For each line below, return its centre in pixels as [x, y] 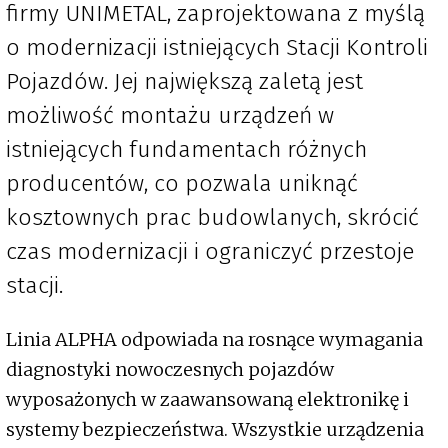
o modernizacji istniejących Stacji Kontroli [217, 47]
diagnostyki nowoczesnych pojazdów [170, 370]
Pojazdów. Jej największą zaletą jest [184, 81]
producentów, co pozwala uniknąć [182, 183]
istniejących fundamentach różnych [186, 149]
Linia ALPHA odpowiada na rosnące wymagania [214, 340]
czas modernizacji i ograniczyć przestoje [210, 251]
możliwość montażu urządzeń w [170, 115]
